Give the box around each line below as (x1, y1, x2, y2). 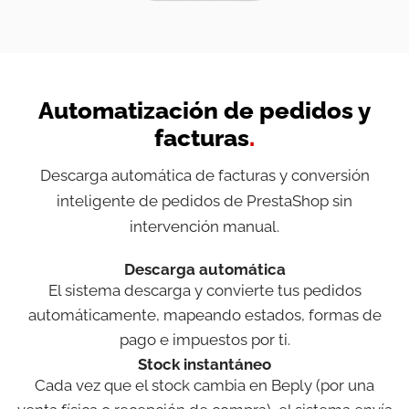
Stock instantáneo (138, 354, 271, 373)
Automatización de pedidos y (38, 95, 371, 124)
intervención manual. (130, 216, 279, 236)
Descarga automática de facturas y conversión (39, 165, 370, 184)
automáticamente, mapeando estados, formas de (27, 305, 382, 324)
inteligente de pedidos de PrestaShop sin (57, 191, 352, 210)
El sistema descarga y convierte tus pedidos (47, 280, 362, 299)
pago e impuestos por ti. (119, 330, 290, 349)
